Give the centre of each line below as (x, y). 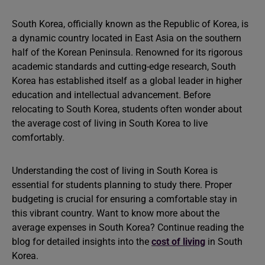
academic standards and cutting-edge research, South (124, 67)
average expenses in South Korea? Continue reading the (128, 227)
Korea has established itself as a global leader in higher (127, 81)
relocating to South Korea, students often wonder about (127, 109)
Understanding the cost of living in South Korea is (115, 171)
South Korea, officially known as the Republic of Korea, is (130, 24)
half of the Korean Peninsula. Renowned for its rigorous (127, 52)
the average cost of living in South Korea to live (110, 123)
